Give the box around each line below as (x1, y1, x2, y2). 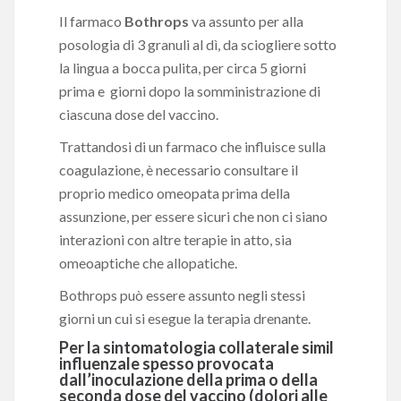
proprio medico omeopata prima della (59, 184, 290, 201)
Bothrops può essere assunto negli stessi (59, 286, 305, 303)
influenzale (59, 354, 140, 373)
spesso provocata (140, 354, 274, 373)
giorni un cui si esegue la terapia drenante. (59, 310, 311, 327)
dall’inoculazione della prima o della (59, 370, 318, 389)
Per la (59, 337, 103, 357)
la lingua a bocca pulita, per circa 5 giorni (59, 59, 306, 76)
